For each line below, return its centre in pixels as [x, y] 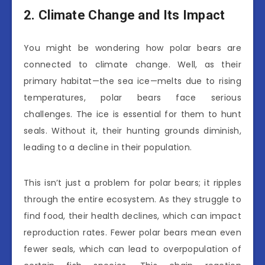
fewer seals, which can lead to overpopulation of [132, 249]
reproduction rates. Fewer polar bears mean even [132, 232]
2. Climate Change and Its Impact [125, 15]
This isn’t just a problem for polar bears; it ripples [132, 182]
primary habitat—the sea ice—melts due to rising [132, 81]
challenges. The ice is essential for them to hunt [132, 114]
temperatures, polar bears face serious [132, 97]
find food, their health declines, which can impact [132, 216]
